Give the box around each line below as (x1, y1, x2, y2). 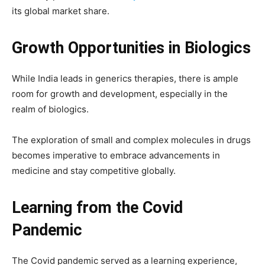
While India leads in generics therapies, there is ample (12, 73, 238, 84)
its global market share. (12, 5, 109, 17)
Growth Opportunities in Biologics (12, 38, 251, 57)
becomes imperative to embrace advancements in (12, 150, 220, 161)
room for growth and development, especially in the (12, 88, 228, 99)
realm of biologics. (12, 104, 89, 115)
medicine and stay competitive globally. (12, 165, 176, 176)
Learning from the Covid (12, 198, 183, 217)
